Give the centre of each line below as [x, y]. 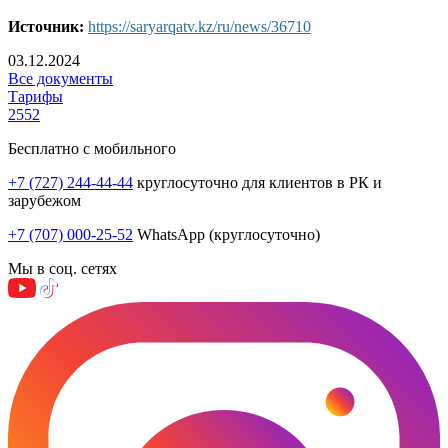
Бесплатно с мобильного [92, 148]
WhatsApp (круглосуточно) [226, 234]
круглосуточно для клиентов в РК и [257, 182]
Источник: [46, 26]
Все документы [60, 78]
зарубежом [44, 200]
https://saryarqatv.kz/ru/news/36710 [199, 26]
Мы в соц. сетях [62, 268]
